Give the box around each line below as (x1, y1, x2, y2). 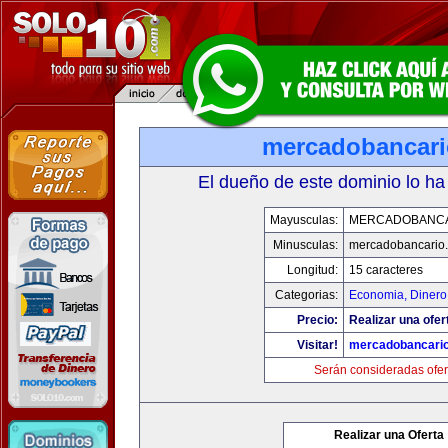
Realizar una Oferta (334, 428, 444, 442)
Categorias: (274, 288, 338, 302)
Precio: (296, 313, 338, 327)
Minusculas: (272, 238, 338, 252)
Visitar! (296, 338, 338, 352)
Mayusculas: (269, 213, 338, 227)
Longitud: (286, 263, 338, 277)
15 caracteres (348, 263, 423, 277)
